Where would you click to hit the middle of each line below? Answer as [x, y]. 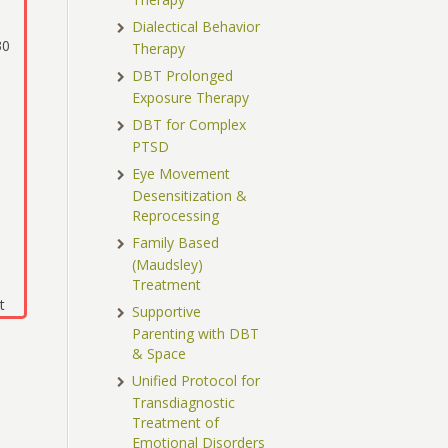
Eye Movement [181, 174]
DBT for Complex [189, 125]
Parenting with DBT [196, 334]
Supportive [167, 312]
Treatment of [176, 423]
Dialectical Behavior [196, 27]
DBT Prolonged [183, 76]
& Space [159, 354]
